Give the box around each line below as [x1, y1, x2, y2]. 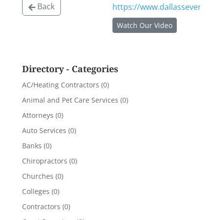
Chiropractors [22, 156, 67, 165]
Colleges [22, 187, 50, 196]
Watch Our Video [116, 21, 172, 30]
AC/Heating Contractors [22, 80, 99, 89]
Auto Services [22, 126, 66, 135]
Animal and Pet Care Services [22, 95, 118, 105]
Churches [22, 171, 54, 181]
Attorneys [22, 110, 54, 120]
